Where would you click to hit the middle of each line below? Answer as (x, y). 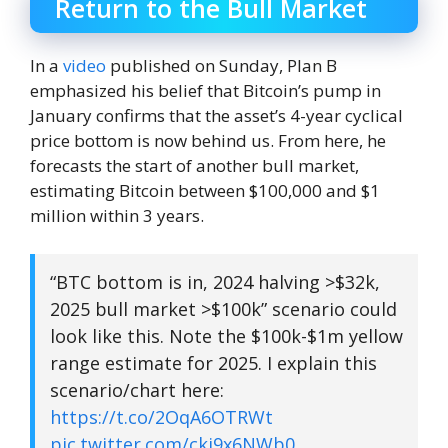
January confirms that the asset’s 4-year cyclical (216, 116)
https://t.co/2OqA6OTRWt (161, 416)
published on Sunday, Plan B (221, 66)
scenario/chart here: (137, 389)
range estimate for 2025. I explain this (213, 362)
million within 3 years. (117, 216)
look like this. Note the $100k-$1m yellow (226, 335)
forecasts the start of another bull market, (194, 166)
